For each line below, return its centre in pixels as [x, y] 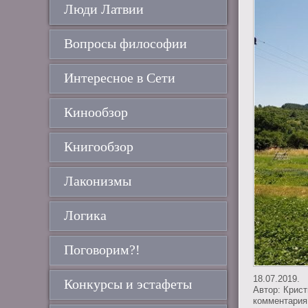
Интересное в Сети [120, 78]
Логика [85, 215]
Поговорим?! [102, 250]
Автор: [268, 289]
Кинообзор [96, 112]
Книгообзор [99, 146]
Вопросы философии [125, 43]
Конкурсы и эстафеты [128, 284]
